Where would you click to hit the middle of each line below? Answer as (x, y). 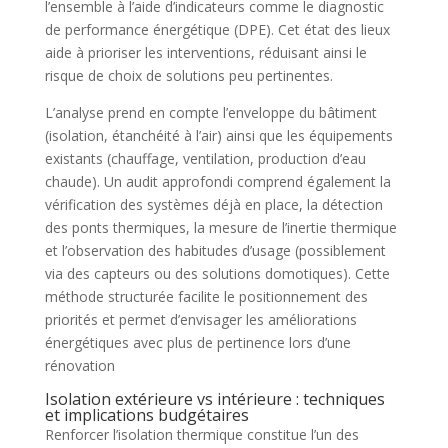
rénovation (79, 365)
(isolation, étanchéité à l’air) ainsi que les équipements (218, 135)
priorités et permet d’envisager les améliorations (200, 319)
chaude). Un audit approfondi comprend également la (217, 181)
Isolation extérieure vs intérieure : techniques (214, 398)
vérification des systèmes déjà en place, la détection (213, 204)
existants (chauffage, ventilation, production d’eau (205, 158)
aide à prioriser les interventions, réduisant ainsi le (205, 52)
